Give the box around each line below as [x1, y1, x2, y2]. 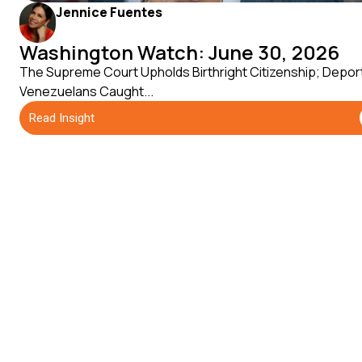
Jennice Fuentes [56, 3, 163, 22]
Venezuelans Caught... [19, 82, 154, 101]
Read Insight [29, 110, 95, 125]
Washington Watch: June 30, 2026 [19, 39, 339, 66]
